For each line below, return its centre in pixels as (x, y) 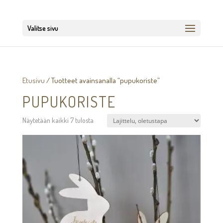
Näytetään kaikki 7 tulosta (58, 120)
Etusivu (33, 80)
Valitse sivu (43, 28)
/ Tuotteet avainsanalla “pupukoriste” (102, 80)
